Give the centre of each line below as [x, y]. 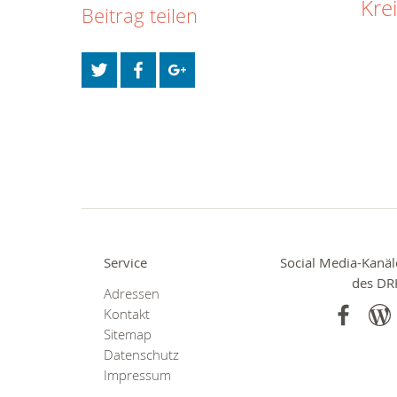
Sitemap [128, 335]
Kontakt [127, 315]
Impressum [137, 376]
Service [125, 262]
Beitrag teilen [140, 15]
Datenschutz [141, 355]
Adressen [132, 294]
